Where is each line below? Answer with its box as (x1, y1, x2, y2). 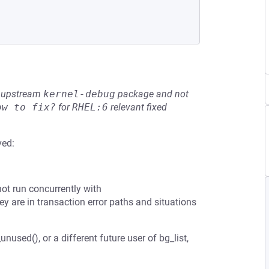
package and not (115, 88, 189, 100)
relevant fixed (108, 101, 167, 113)
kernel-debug (43, 88, 115, 100)
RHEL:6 (72, 101, 108, 113)
